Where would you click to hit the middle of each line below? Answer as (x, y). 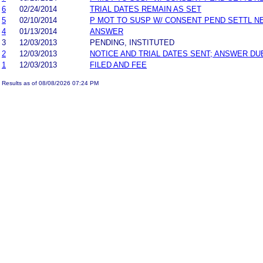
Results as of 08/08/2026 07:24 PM (50, 83)
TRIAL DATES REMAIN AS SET (146, 9)
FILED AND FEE (118, 65)
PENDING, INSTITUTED (132, 42)
